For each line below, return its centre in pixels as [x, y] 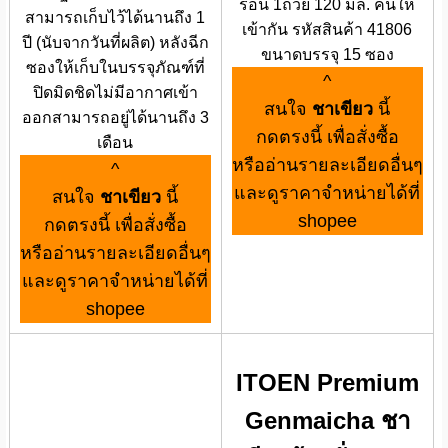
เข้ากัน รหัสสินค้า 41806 [327, 29]
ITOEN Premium [327, 383]
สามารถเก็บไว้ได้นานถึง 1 [115, 17]
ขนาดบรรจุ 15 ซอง [327, 54]
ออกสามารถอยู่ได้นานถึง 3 [115, 117]
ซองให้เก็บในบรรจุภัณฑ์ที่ [115, 67]
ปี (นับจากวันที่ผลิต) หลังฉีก [115, 42]
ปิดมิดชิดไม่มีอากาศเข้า [115, 92]
